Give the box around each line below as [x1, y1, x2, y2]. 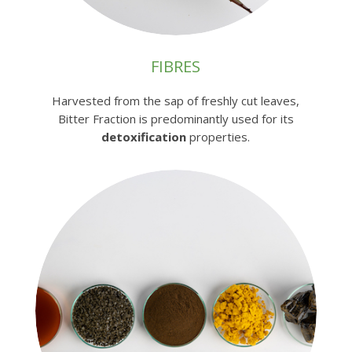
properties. [186, 129, 251, 145]
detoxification [101, 129, 187, 145]
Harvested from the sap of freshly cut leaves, [52, 93, 300, 109]
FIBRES [151, 56, 201, 78]
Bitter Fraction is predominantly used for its [57, 111, 294, 127]
